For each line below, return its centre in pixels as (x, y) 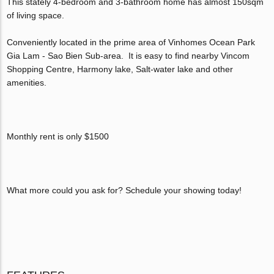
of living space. (36, 15)
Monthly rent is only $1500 (58, 136)
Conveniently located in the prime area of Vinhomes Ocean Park (131, 42)
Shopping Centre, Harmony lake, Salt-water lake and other (120, 69)
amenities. (27, 82)
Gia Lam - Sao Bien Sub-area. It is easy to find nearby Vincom (128, 55)
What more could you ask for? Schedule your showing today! (124, 190)
